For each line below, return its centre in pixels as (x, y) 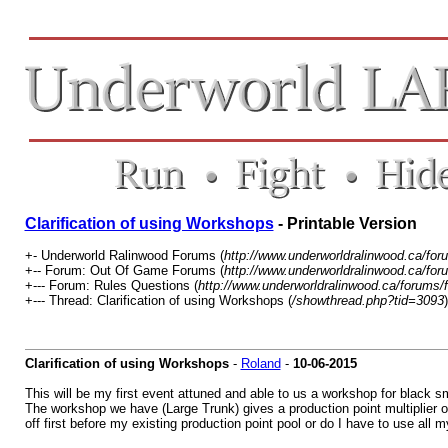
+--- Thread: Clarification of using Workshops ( (158, 300)
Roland (260, 363)
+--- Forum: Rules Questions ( (111, 285)
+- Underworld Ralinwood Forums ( (124, 255)
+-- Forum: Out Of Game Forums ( (124, 270)
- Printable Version (345, 223)
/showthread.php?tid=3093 (367, 300)
